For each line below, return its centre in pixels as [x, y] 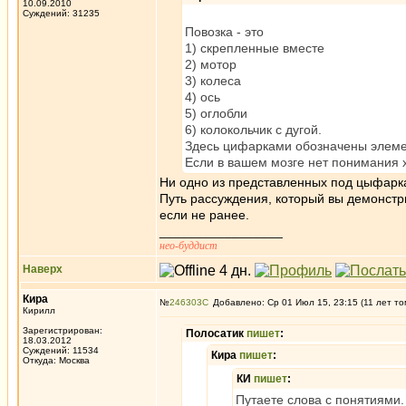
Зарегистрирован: [63, 330]
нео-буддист [188, 246]
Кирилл [39, 310]
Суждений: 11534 [61, 350]
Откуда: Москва [56, 360]
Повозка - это [224, 32]
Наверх [43, 269]
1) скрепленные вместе [255, 48]
